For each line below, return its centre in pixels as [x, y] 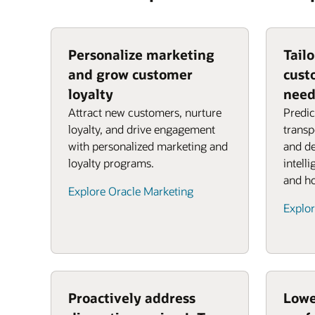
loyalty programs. [111, 163]
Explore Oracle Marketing [131, 191]
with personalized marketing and [148, 146]
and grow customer [130, 74]
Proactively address [132, 298]
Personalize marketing [141, 54]
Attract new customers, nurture [145, 112]
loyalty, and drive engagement [142, 129]
